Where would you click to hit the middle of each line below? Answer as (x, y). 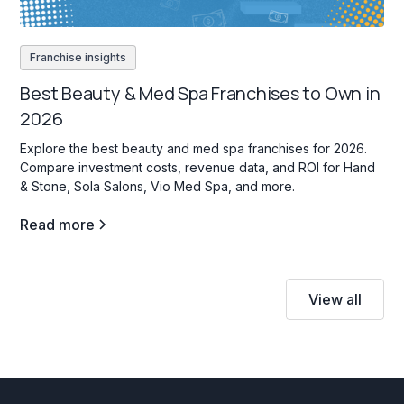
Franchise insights (78, 57)
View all (335, 299)
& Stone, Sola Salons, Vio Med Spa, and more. (158, 186)
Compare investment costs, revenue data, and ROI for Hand (198, 167)
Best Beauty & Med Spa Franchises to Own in (200, 93)
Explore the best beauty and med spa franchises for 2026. (194, 148)
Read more (58, 224)
